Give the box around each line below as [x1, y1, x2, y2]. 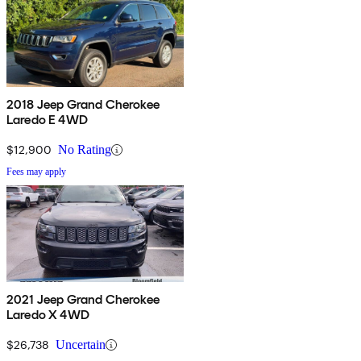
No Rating [58, 143, 111, 157]
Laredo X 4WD [6, 307, 89, 323]
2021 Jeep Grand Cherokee [6, 292, 160, 308]
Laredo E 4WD [6, 112, 88, 128]
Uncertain [56, 338, 106, 352]
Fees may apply [6, 166, 66, 178]
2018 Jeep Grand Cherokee [6, 97, 160, 113]
